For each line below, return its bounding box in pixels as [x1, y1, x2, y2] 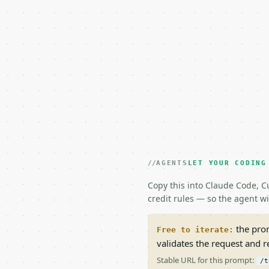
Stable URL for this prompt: [157, 255, 256, 265]
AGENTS [156, 159, 188, 167]
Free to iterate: [157, 225, 234, 234]
